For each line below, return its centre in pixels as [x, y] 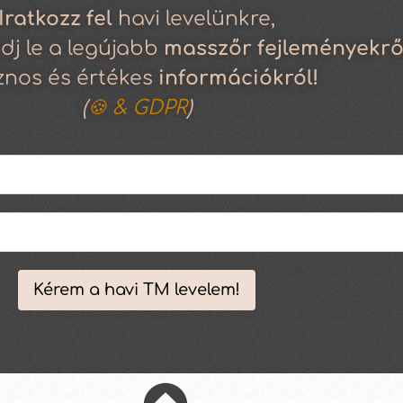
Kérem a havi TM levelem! [137, 289]
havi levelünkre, [197, 19]
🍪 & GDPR [137, 108]
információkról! [238, 79]
